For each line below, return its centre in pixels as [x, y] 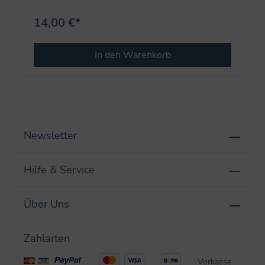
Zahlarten [47, 239]
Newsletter [50, 136]
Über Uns [46, 204]
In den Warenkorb [132, 55]
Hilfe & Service [59, 170]
